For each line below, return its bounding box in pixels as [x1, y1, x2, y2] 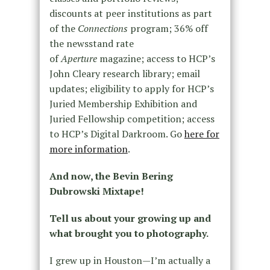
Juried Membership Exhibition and [49, 97, 197, 111]
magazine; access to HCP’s [96, 52, 215, 66]
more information [49, 142, 128, 156]
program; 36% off [127, 22, 208, 36]
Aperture [60, 52, 97, 66]
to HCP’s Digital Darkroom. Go [49, 127, 184, 141]
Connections [77, 22, 128, 36]
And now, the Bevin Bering [49, 169, 173, 183]
